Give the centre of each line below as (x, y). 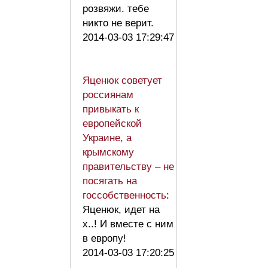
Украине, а (107, 138)
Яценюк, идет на (121, 209)
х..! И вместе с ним (128, 224)
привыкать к (111, 109)
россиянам (108, 95)
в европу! (104, 238)
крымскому (108, 152)
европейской (112, 123)
